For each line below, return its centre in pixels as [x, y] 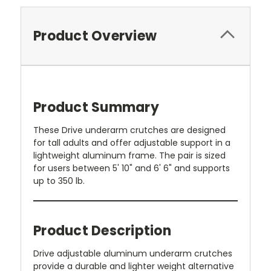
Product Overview [95, 36]
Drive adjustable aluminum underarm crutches [133, 253]
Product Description [102, 230]
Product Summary [96, 107]
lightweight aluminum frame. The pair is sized [129, 155]
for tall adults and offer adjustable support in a [132, 142]
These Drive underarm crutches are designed [129, 130]
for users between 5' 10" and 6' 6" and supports [132, 168]
